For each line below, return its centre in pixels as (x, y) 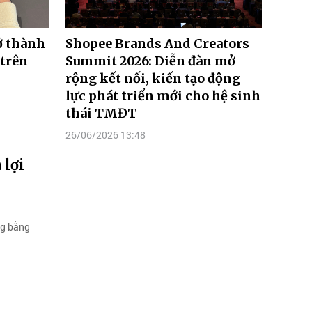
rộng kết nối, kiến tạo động (153, 78)
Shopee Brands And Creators (157, 43)
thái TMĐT (101, 113)
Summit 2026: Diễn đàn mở (150, 61)
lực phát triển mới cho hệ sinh (163, 95)
